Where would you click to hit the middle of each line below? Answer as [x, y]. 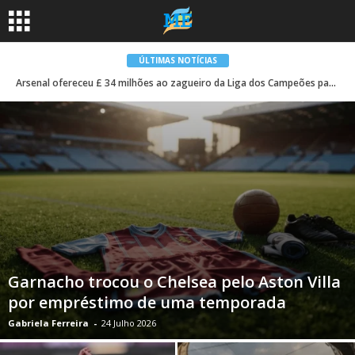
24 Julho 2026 [129, 323]
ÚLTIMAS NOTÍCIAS [177, 60]
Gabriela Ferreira [48, 323]
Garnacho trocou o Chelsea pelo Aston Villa [174, 282]
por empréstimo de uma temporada [147, 303]
